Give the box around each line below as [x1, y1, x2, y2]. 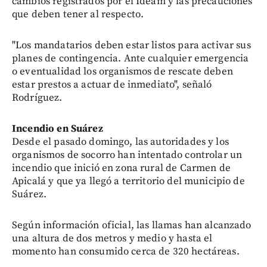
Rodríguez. [12, 91, 63, 104]
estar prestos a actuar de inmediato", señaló [12, 77, 212, 91]
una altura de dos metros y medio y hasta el [12, 231, 213, 245]
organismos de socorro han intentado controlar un [12, 148, 243, 162]
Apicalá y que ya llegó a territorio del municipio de [12, 174, 245, 188]
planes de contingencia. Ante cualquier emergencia [12, 51, 249, 65]
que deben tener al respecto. [12, 7, 144, 21]
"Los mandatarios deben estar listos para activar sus [12, 38, 251, 52]
